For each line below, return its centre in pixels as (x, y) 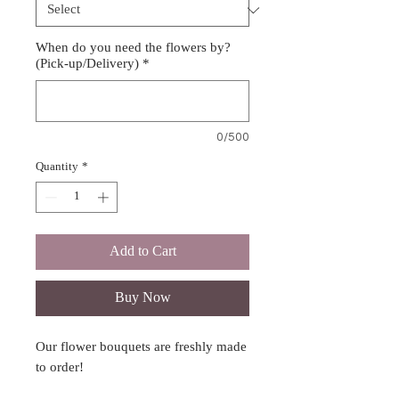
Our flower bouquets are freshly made (141, 348)
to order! (60, 369)
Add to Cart (142, 252)
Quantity (57, 167)
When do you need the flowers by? (133, 48)
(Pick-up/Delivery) (87, 64)
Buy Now (142, 299)
